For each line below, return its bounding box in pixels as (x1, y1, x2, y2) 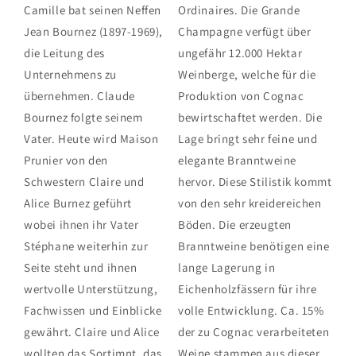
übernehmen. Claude (24, 88, 135, 104)
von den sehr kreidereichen (178, 195, 322, 211)
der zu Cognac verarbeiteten (178, 324, 330, 340)
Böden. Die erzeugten (178, 217, 292, 233)
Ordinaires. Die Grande (178, 2, 300, 18)
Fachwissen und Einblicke (24, 303, 162, 319)
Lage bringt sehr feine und (178, 131, 318, 147)
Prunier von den (24, 153, 108, 168)
